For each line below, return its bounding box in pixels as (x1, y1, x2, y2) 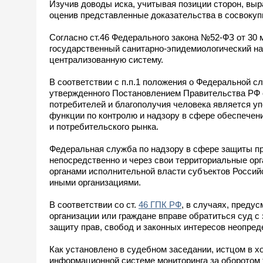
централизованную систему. (49, 54, 163, 65)
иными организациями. (49, 177, 141, 187)
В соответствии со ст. (49, 199, 139, 210)
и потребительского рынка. (49, 121, 159, 131)
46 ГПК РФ (139, 199, 181, 210)
